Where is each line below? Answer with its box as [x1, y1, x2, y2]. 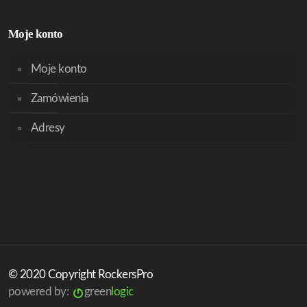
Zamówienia [31, 93, 88, 104]
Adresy [31, 122, 65, 134]
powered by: [8, 286, 71, 297]
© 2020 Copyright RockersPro [8, 269, 153, 280]
